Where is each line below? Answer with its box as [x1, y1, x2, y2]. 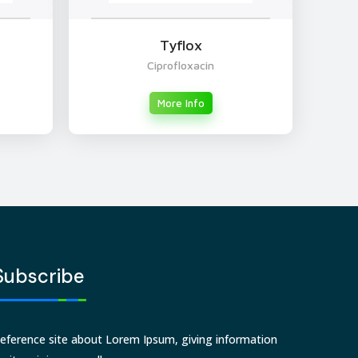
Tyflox [159, 36, 202, 54]
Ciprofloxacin [147, 58, 214, 72]
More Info [157, 96, 205, 109]
